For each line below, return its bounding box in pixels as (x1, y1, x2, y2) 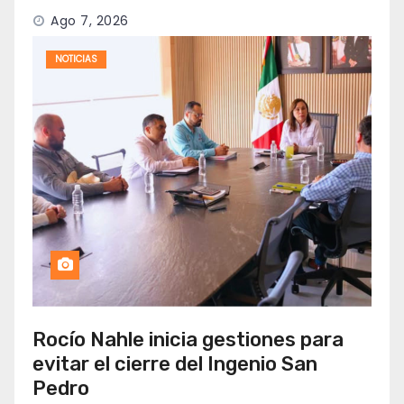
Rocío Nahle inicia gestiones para (32, 327, 344, 353)
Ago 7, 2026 (50, 12, 129, 31)
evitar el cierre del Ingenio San (32, 352, 317, 377)
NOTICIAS (55, 52, 97, 67)
